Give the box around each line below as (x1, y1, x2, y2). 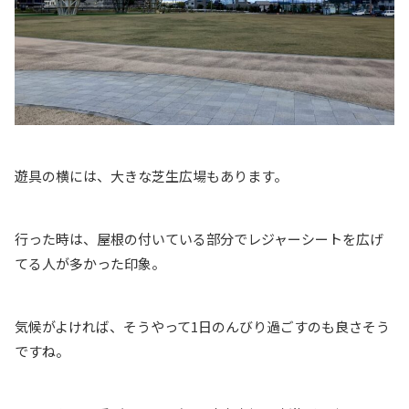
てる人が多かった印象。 (15, 254, 165, 274)
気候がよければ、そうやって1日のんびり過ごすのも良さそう (15, 317, 390, 337)
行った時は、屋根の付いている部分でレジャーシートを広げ (15, 229, 383, 249)
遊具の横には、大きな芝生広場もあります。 (15, 166, 288, 186)
